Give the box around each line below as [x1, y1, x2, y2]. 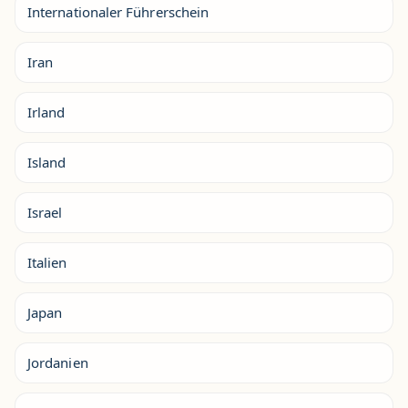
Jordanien [27, 353, 88, 372]
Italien [27, 253, 67, 271]
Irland [27, 103, 66, 121]
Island [27, 153, 66, 171]
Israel [27, 203, 63, 221]
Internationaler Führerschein [27, 3, 209, 21]
